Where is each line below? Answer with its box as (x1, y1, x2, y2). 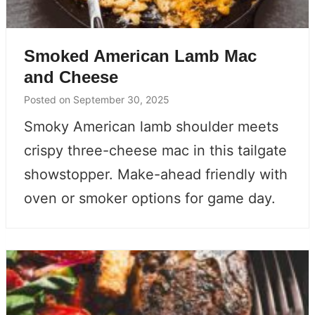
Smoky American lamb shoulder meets (24, 117, 278, 135)
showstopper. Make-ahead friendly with (24, 165, 288, 183)
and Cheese (24, 67, 118, 86)
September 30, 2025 (73, 93, 169, 105)
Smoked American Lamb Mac (24, 46, 257, 65)
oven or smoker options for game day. (24, 189, 276, 207)
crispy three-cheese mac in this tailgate (24, 141, 287, 159)
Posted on (24, 93, 73, 105)
